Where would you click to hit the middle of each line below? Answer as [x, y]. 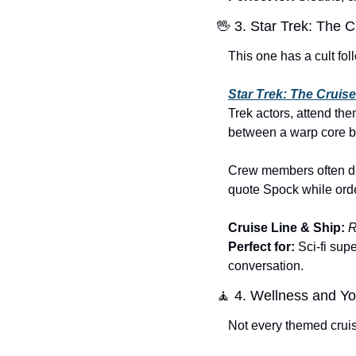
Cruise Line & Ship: [286, 228]
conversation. [266, 266]
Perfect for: [261, 247]
